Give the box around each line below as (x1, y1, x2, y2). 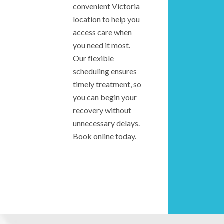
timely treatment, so (73, 79, 141, 89)
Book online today (73, 131, 135, 141)
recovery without (73, 105, 131, 115)
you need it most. (73, 40, 130, 50)
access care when (73, 27, 132, 37)
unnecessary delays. (73, 118, 140, 128)
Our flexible (73, 53, 114, 63)
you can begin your (73, 92, 137, 102)
